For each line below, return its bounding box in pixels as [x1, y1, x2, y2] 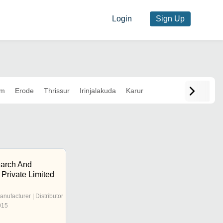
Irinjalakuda [79, 86, 116, 95]
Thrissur [43, 86, 70, 95]
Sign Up [155, 14, 185, 23]
